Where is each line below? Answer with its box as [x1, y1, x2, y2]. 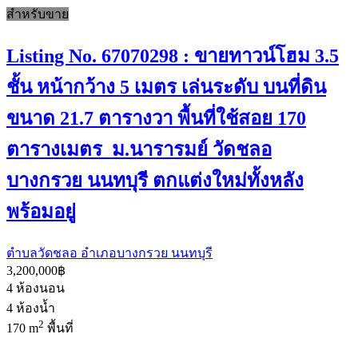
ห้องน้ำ [16, 300, 55, 315]
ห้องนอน [16, 280, 65, 295]
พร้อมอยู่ [6, 201, 76, 222]
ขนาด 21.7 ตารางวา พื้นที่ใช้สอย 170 [6, 107, 306, 129]
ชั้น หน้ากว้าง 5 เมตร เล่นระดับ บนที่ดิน [6, 76, 326, 97]
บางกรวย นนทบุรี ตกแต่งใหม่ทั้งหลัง [6, 169, 304, 191]
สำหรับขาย [6, 6, 69, 21]
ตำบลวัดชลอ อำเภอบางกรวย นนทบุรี [6, 245, 213, 260]
